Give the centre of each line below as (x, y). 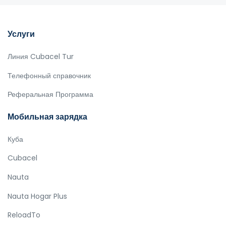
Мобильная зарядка (47, 117)
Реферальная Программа (50, 95)
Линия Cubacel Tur (41, 56)
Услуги (21, 34)
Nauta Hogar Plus (37, 196)
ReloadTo (24, 215)
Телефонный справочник (49, 75)
